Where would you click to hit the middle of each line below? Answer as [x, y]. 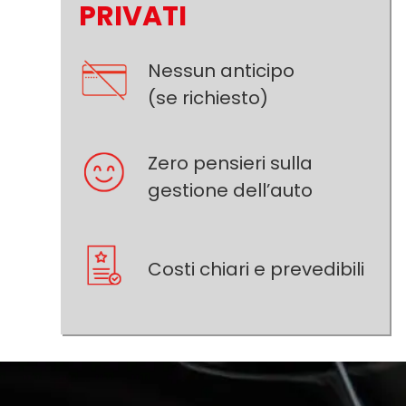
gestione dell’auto [231, 190]
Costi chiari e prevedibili [256, 269]
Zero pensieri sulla [231, 163]
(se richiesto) [208, 97]
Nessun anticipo [222, 70]
